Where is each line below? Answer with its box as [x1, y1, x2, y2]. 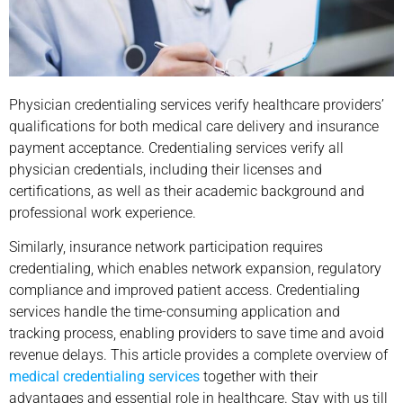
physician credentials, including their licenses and [9, 160, 322, 178]
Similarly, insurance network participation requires [9, 237, 323, 255]
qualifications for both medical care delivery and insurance [9, 117, 379, 135]
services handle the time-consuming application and [9, 302, 340, 320]
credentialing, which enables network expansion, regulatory [9, 259, 381, 277]
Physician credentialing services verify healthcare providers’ [9, 95, 384, 113]
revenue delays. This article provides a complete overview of [9, 345, 388, 363]
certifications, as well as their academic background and [9, 182, 364, 200]
